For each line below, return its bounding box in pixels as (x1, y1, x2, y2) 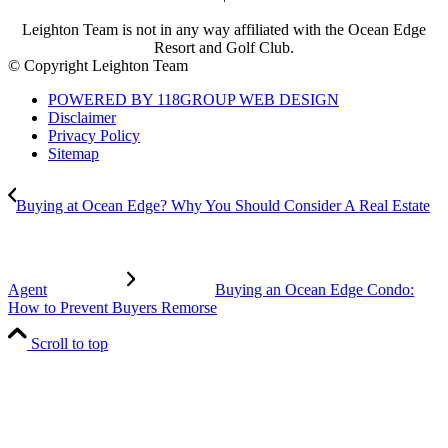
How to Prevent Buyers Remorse (8, 298, 217, 316)
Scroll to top (31, 334, 108, 352)
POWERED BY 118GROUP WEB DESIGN (48, 90, 339, 108)
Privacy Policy (48, 126, 140, 144)
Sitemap (48, 144, 99, 162)
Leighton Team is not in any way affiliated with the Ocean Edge (22, 20, 426, 38)
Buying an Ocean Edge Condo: (215, 280, 414, 298)
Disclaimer (48, 108, 116, 126)
